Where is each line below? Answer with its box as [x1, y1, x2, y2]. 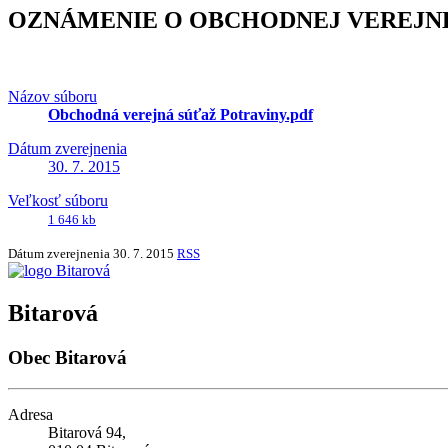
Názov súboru [8, 88, 97, 106]
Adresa [8, 405, 53, 423]
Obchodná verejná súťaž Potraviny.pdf [48, 106, 313, 124]
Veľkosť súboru [8, 192, 108, 210]
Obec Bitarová [8, 346, 127, 368]
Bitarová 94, [48, 423, 126, 441]
